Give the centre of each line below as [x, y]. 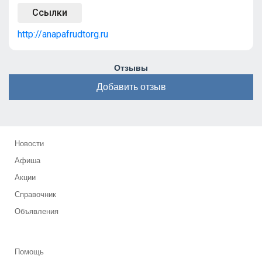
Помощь [29, 252]
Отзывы [131, 68]
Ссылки [50, 13]
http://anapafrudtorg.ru [63, 34]
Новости [29, 144]
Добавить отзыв [131, 87]
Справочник [35, 194]
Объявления [37, 211]
